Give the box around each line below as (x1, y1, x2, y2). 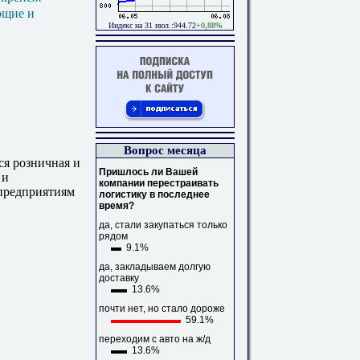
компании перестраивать (99, 178, 219, 189)
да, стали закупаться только (99, 219, 227, 231)
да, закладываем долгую (99, 261, 211, 272)
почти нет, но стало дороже (99, 303, 225, 314)
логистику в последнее (99, 189, 210, 200)
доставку (99, 272, 139, 284)
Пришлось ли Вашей (99, 166, 198, 178)
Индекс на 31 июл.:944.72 (108, 21, 196, 30)
